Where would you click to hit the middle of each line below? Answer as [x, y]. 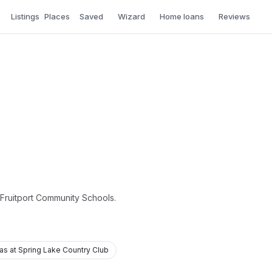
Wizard [131, 16]
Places [57, 16]
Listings [25, 16]
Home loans [182, 16]
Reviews [234, 16]
